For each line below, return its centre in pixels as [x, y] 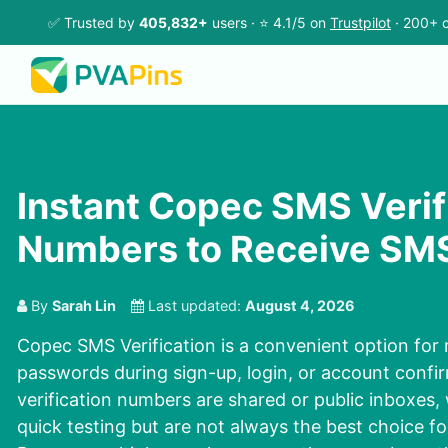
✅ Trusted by [93, 22]
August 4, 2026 [300, 306]
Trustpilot [360, 22]
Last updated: [194, 306]
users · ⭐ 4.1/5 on [269, 22]
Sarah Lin [84, 306]
